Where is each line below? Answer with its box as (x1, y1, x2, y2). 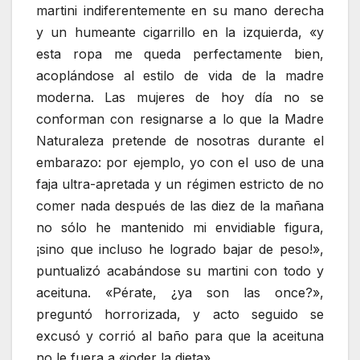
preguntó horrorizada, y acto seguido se (36, 305, 324, 322)
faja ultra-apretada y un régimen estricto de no (36, 175, 324, 192)
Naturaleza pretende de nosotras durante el (36, 132, 324, 149)
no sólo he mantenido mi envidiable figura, (36, 219, 324, 235)
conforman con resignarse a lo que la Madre (36, 110, 324, 127)
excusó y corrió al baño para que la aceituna (36, 327, 324, 344)
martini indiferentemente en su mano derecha (36, 2, 324, 18)
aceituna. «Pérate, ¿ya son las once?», (36, 284, 324, 301)
